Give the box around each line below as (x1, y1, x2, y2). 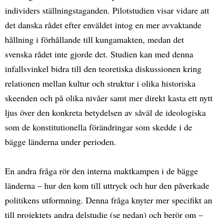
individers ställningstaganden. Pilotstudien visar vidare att (5, 4, 209, 16)
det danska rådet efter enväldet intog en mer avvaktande (5, 18, 201, 31)
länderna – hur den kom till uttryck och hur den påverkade (5, 179, 209, 191)
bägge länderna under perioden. (5, 135, 116, 147)
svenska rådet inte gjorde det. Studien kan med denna (5, 48, 193, 60)
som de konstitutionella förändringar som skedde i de (5, 121, 192, 133)
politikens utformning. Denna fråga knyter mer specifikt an (5, 194, 212, 206)
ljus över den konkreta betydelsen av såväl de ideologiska (5, 106, 206, 118)
